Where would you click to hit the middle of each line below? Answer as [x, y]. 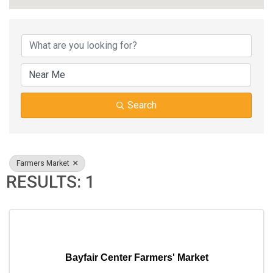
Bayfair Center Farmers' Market [136, 257]
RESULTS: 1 [51, 182]
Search [142, 105]
